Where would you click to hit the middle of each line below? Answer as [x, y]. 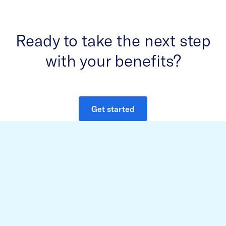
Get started [113, 108]
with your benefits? [113, 60]
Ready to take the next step [113, 40]
